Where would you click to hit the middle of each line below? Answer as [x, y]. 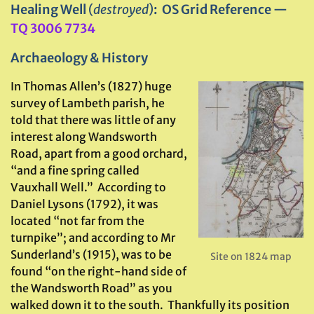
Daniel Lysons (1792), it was [84, 204]
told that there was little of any [93, 120]
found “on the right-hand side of [98, 271]
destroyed [121, 9]
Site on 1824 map [251, 257]
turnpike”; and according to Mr [93, 238]
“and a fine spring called [75, 170]
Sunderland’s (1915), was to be [91, 254]
